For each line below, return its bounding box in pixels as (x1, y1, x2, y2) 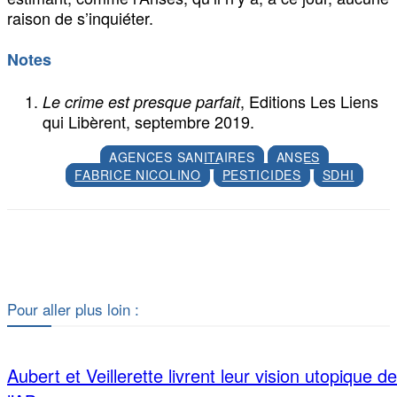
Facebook (121, 249, 167, 262)
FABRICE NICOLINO (74, 166, 201, 183)
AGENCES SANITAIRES (108, 148, 255, 166)
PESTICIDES (222, 166, 301, 183)
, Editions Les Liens (240, 90, 378, 113)
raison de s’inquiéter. (7, 6, 153, 30)
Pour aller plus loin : (7, 298, 139, 320)
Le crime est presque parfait (43, 90, 240, 113)
